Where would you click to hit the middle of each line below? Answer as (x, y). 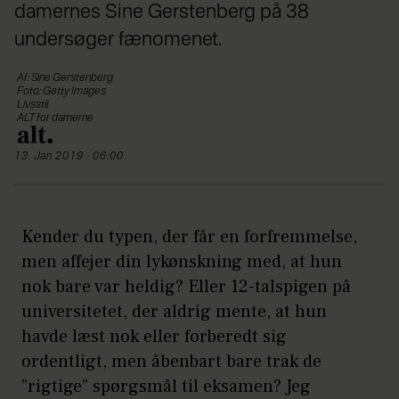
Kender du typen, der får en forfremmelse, (189, 236)
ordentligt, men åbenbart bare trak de (171, 361)
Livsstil (33, 105)
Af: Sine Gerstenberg (65, 78)
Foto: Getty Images (61, 91)
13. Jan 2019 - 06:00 (72, 156)
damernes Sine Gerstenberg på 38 (162, 12)
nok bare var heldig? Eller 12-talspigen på (186, 286)
